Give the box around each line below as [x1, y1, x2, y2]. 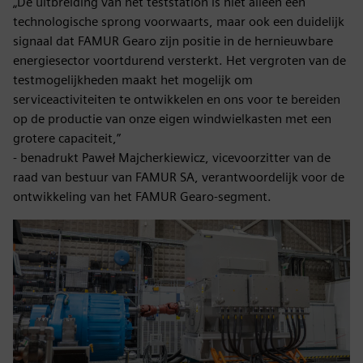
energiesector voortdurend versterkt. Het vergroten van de [13, 53, 346, 69]
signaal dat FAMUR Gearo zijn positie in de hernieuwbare [13, 33, 333, 49]
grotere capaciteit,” [13, 130, 121, 147]
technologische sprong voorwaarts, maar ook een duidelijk [13, 14, 344, 30]
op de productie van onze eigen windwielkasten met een [13, 111, 331, 127]
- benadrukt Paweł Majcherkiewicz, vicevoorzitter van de [13, 150, 331, 166]
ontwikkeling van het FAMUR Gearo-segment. [13, 189, 271, 205]
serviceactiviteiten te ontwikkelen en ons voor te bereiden [13, 92, 340, 108]
